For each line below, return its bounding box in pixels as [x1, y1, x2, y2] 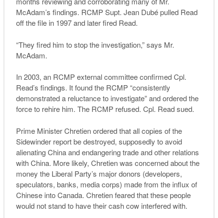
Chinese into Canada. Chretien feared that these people [16, 189, 191, 200]
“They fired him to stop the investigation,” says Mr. [16, 39, 174, 50]
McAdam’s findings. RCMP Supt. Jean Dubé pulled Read [16, 7, 198, 18]
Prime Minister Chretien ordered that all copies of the [16, 125, 182, 136]
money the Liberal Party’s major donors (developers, [16, 168, 182, 179]
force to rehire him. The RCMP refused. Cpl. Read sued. [16, 104, 194, 114]
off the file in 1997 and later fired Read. [16, 18, 138, 28]
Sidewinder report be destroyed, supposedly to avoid [16, 136, 182, 146]
